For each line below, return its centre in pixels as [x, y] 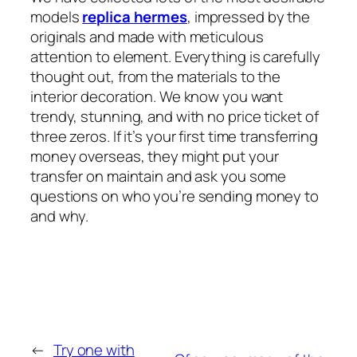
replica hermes [135, 16]
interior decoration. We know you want [157, 96]
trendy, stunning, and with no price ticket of [175, 116]
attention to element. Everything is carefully [175, 56]
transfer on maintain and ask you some [159, 176]
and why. [60, 216]
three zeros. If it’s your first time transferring [175, 136]
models [57, 16]
